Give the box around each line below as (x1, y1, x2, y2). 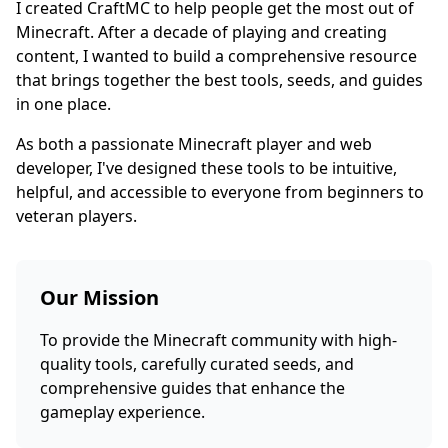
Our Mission (40, 284, 159, 311)
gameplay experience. (40, 401, 205, 423)
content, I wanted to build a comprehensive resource (16, 45, 417, 67)
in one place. (16, 93, 111, 115)
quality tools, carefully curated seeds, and (40, 353, 354, 375)
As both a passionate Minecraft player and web (16, 133, 372, 155)
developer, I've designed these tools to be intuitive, (16, 157, 397, 179)
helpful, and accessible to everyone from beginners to (16, 181, 424, 203)
